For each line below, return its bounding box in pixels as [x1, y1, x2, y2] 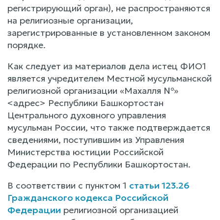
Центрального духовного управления [7, 109, 166, 121]
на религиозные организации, [7, 14, 133, 26]
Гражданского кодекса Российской [7, 192, 168, 203]
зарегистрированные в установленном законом [7, 27, 210, 38]
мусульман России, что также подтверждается [7, 121, 210, 133]
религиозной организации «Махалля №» [7, 84, 178, 96]
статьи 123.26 [129, 179, 190, 191]
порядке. [7, 39, 46, 51]
